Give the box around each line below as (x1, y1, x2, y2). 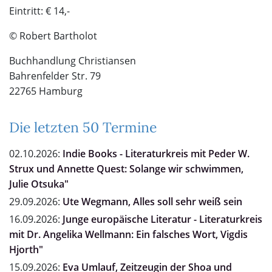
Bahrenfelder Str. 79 (9, 69, 101, 83)
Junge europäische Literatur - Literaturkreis (63, 212, 262, 226)
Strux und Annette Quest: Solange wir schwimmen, (9, 162, 243, 176)
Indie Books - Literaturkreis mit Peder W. (63, 147, 250, 161)
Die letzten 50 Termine (9, 118, 157, 137)
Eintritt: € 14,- (9, 4, 70, 18)
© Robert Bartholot (9, 29, 97, 43)
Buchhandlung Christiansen (9, 54, 136, 68)
